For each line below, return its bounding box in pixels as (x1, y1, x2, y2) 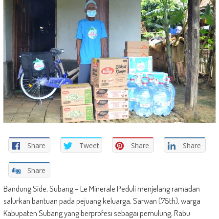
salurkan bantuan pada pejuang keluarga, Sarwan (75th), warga (3, 195, 200, 206)
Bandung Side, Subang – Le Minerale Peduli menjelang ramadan (3, 183, 200, 194)
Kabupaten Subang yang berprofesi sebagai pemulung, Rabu (3, 207, 190, 218)
